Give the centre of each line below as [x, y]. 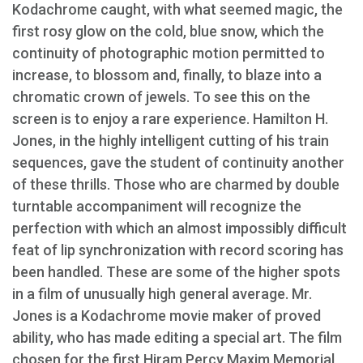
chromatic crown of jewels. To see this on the [161, 97]
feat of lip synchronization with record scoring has [178, 250]
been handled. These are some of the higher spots [176, 272]
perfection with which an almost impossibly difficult [179, 228]
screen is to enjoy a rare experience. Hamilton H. [170, 119]
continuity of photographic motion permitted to [169, 53]
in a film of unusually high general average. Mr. [162, 294]
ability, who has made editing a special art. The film [177, 337]
